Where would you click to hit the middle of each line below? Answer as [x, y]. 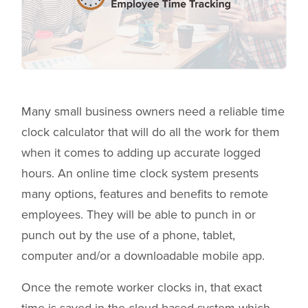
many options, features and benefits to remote [145, 194]
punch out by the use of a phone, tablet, [128, 235]
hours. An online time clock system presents [140, 174]
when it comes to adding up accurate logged [141, 153]
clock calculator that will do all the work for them [151, 132]
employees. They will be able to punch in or [139, 215]
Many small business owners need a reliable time [153, 112]
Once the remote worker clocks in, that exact [142, 288]
